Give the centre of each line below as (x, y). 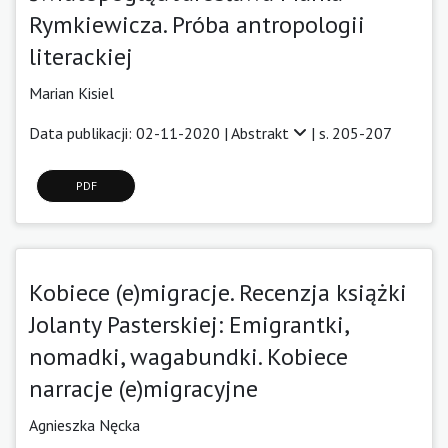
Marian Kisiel (71, 92)
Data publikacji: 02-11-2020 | (130, 132)
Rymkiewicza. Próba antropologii (197, 24)
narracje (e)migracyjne (150, 388)
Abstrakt (262, 132)
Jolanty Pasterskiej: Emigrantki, (188, 324)
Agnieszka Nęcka (84, 424)
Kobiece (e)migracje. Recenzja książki (218, 292)
